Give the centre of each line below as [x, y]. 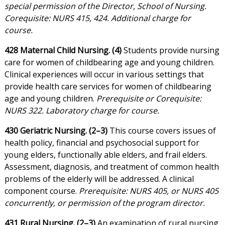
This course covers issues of [161, 131]
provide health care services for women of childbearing [108, 87]
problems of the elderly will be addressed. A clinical [99, 179]
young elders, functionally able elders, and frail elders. [105, 155]
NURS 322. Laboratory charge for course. [82, 111]
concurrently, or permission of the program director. [104, 203]
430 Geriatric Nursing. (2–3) [56, 131]
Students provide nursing [170, 50]
